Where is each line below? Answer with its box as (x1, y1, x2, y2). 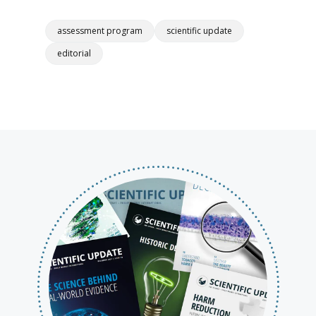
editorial (57, 47, 91, 60)
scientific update (166, 25, 232, 37)
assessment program (57, 25, 142, 37)
